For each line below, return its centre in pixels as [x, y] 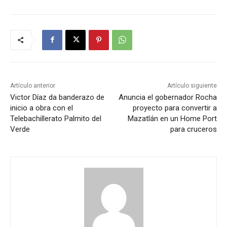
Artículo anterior [33, 85]
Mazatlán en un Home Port [172, 118]
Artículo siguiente [192, 85]
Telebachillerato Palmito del [56, 118]
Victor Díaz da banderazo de [57, 97]
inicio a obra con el [42, 108]
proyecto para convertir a [175, 108]
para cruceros [193, 129]
